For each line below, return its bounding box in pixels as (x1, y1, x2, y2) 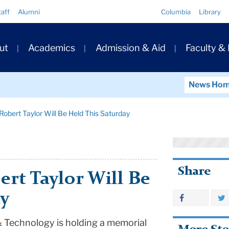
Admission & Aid (95, 42, 166, 54)
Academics (28, 42, 76, 54)
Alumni (18, 8, 40, 16)
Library (199, 8, 221, 16)
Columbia (161, 8, 191, 16)
